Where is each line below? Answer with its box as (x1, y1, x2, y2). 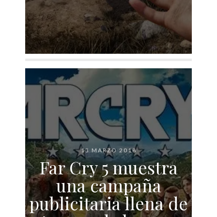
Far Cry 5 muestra (39, 155, 178, 178)
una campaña (56, 173, 161, 196)
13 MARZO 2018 (80, 146, 137, 154)
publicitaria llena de (29, 191, 188, 214)
